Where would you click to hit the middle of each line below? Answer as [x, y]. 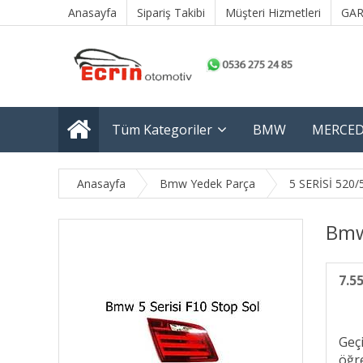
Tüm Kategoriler [162, 130]
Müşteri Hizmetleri [273, 13]
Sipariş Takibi [171, 13]
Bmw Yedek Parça [207, 184]
